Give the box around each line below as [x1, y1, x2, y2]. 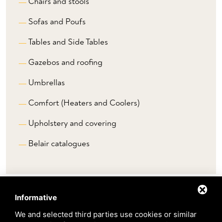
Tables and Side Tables [28, 36, 108, 47]
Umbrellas [28, 77, 65, 88]
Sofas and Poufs [28, 16, 86, 27]
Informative [15, 193, 57, 202]
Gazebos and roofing [28, 56, 103, 67]
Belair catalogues [28, 138, 90, 149]
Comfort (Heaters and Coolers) [28, 97, 140, 108]
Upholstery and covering [28, 117, 116, 128]
